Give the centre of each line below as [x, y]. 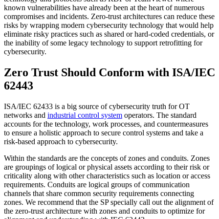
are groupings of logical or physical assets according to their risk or [107, 167]
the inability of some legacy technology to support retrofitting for [103, 43]
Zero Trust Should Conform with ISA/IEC [109, 73]
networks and [26, 115]
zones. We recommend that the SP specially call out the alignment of [109, 202]
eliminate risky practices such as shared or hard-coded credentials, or [109, 34]
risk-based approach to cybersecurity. [62, 142]
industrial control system [85, 115]
